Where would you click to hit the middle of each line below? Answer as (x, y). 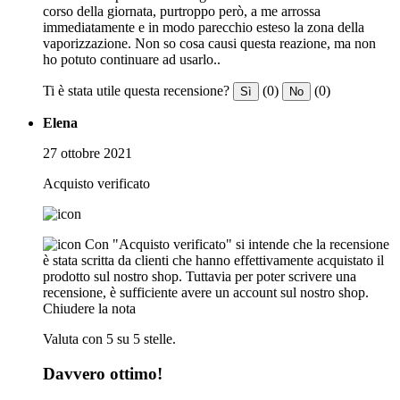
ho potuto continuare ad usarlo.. (132, 59)
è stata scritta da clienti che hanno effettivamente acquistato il (213, 260)
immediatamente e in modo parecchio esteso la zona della (204, 27)
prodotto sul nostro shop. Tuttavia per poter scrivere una (200, 276)
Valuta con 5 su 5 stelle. (109, 338)
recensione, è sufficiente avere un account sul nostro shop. (206, 292)
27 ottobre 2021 (87, 153)
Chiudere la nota (89, 308)
